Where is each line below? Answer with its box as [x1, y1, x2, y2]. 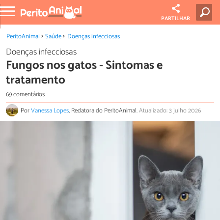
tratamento [6, 70, 65, 90]
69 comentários [6, 89, 45, 100]
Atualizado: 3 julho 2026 [139, 106, 201, 116]
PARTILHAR [161, 14, 191, 23]
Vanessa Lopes [31, 106, 69, 116]
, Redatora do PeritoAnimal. [69, 106, 139, 116]
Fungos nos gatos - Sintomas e [6, 55, 163, 75]
